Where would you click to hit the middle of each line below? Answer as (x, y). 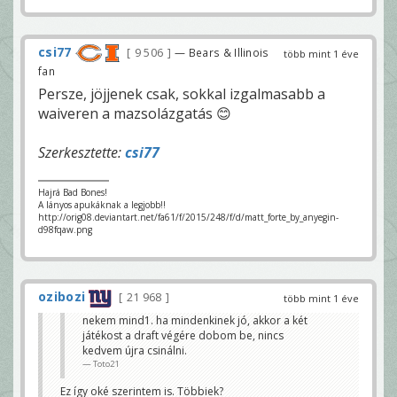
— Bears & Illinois (222, 53)
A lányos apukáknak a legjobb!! (102, 205)
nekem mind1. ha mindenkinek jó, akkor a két (195, 320)
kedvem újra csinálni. (135, 350)
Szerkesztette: (82, 153)
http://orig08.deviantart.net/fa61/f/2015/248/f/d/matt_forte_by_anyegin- (188, 218)
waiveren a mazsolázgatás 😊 (135, 114)
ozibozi (62, 297)
